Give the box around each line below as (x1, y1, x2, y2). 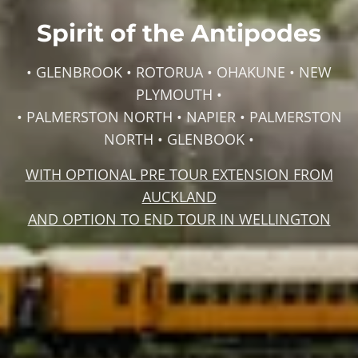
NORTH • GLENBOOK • (104, 129, 254, 149)
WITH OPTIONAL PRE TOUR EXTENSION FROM (25, 164, 333, 184)
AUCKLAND (141, 186, 217, 206)
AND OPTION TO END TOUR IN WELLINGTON (27, 209, 331, 229)
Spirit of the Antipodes (37, 18, 321, 48)
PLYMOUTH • (136, 84, 222, 104)
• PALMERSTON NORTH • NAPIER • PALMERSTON (16, 106, 342, 126)
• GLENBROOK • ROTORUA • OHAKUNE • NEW (26, 62, 332, 82)
